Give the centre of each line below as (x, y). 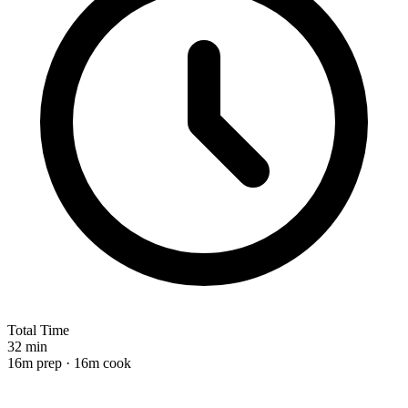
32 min (27, 346)
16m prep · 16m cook (69, 362)
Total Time (38, 330)
